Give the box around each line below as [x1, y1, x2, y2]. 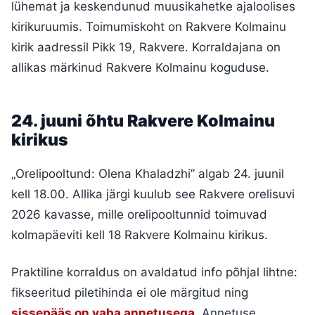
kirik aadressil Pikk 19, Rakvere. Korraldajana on [11, 39, 281, 54]
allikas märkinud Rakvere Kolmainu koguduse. [11, 60, 269, 75]
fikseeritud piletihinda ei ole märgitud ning [11, 285, 248, 300]
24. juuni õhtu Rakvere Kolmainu [11, 110, 275, 131]
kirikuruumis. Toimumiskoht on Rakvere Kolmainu [11, 19, 286, 34]
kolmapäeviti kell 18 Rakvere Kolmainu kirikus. [11, 227, 268, 242]
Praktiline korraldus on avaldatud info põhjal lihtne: [11, 264, 297, 279]
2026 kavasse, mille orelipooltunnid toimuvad [11, 207, 267, 221]
